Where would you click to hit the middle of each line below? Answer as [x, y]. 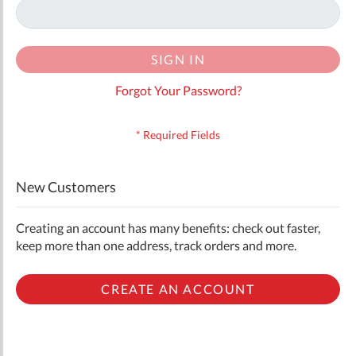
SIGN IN [178, 59]
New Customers [66, 186]
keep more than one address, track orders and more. [156, 245]
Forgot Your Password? [178, 90]
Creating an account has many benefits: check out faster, [168, 227]
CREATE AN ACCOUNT [178, 288]
